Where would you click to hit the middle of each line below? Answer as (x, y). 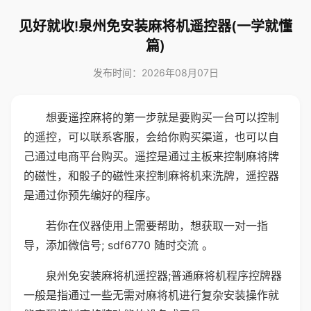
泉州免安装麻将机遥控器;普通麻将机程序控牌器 (164, 276)
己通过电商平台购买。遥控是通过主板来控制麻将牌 (151, 156)
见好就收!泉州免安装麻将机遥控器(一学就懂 (155, 26)
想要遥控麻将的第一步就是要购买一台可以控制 (162, 117)
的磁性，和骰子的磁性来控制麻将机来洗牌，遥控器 (151, 176)
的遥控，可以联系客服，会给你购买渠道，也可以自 (151, 137)
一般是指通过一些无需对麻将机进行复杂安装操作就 (151, 295)
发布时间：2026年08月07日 (155, 73)
